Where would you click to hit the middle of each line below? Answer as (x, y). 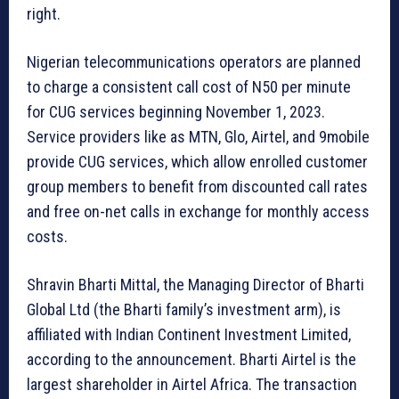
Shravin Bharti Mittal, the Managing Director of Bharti (195, 285)
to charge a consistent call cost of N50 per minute (189, 87)
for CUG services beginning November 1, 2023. (176, 112)
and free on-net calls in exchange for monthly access (198, 212)
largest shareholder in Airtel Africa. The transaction (192, 385)
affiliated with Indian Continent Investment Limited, (189, 335)
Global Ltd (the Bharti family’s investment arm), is (184, 310)
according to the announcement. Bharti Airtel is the (191, 360)
